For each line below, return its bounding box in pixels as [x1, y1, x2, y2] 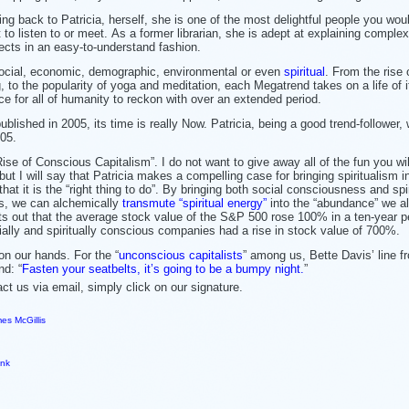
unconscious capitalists [119, 247, 243, 262]
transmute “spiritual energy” [122, 195, 267, 210]
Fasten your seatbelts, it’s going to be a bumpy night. [22, 261, 304, 276]
